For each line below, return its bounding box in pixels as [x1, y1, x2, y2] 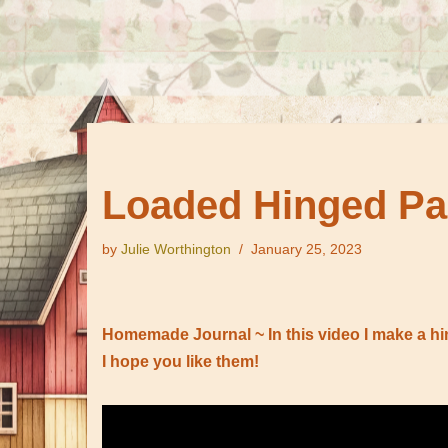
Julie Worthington [121, 241, 231, 257]
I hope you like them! [102, 353, 259, 370]
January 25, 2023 [251, 241, 362, 257]
